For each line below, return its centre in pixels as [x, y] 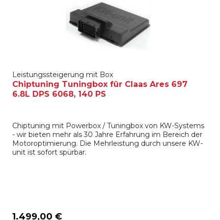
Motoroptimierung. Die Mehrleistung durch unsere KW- [108, 143]
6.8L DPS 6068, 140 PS [59, 94]
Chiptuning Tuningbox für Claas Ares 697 [100, 84]
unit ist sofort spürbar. [50, 152]
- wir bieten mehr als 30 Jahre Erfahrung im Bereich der [108, 134]
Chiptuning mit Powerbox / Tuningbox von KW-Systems [109, 125]
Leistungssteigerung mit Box [63, 74]
